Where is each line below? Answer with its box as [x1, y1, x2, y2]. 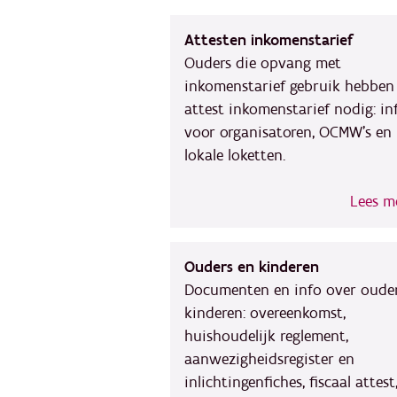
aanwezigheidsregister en [184, 349, 354, 370]
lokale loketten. [184, 145, 285, 166]
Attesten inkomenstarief [184, 30, 352, 51]
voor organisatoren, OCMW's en [184, 122, 392, 143]
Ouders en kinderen [184, 257, 319, 277]
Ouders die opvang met [184, 53, 341, 74]
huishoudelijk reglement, [184, 326, 348, 346]
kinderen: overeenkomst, [184, 303, 346, 323]
